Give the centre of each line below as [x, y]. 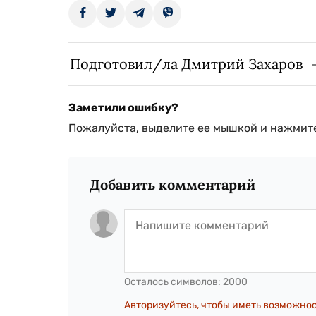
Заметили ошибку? [123, 107]
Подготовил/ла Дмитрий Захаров [186, 63]
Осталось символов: [174, 281]
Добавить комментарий [172, 184]
